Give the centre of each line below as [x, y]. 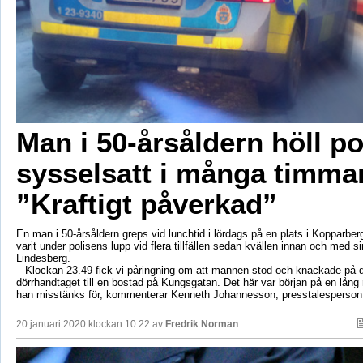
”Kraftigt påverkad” [146, 204]
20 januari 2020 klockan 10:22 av [90, 325]
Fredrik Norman [201, 325]
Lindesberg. [43, 258]
